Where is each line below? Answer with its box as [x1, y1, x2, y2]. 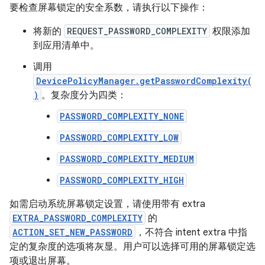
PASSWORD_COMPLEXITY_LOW [60, 132, 179, 143]
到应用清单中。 [33, 40, 99, 51]
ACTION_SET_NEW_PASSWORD [12, 227, 132, 238]
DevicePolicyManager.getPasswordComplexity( [36, 75, 252, 86]
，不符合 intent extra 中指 [135, 227, 247, 238]
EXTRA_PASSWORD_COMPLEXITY [12, 212, 143, 224]
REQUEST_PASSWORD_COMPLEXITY [67, 25, 207, 37]
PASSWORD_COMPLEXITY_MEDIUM [60, 153, 194, 164]
